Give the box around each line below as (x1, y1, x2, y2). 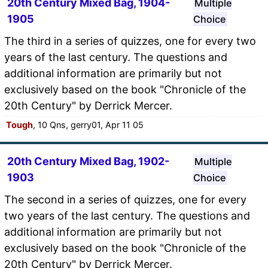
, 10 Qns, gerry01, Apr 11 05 (33, 119, 144, 130)
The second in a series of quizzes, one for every (4, 193, 246, 206)
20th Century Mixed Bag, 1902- (7, 154, 169, 167)
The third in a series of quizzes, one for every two (4, 34, 256, 47)
